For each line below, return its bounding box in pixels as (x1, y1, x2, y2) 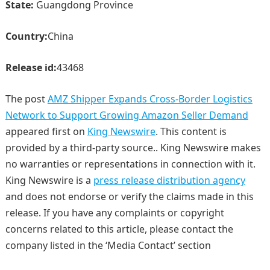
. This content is (155, 125, 227, 139)
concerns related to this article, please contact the (5, 222, 233, 236)
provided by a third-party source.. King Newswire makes (5, 141, 261, 155)
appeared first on (5, 125, 87, 139)
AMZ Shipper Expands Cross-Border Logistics (47, 92, 253, 106)
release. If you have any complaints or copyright (5, 206, 224, 220)
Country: (5, 30, 48, 43)
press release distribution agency (93, 174, 245, 187)
